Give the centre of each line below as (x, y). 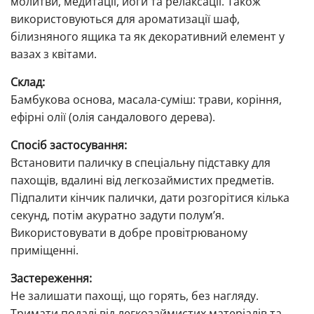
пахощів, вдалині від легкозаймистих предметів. (142, 180)
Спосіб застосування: (69, 145)
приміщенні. (45, 250)
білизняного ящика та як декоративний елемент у (148, 36)
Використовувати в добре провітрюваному (129, 232)
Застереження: (51, 278)
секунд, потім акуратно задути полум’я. (117, 215)
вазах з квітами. (54, 54)
